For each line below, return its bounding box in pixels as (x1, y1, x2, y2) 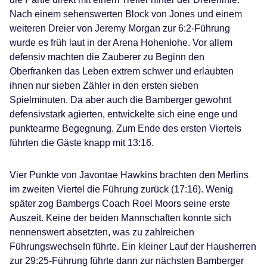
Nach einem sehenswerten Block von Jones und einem (10, 9, 242, 19)
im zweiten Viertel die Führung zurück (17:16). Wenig (10, 184, 233, 194)
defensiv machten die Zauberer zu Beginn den (10, 52, 204, 62)
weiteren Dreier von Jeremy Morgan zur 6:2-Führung (10, 23, 230, 33)
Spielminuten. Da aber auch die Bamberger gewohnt (10, 95, 231, 105)
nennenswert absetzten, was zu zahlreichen (10, 227, 194, 237)
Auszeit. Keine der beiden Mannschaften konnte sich (10, 213, 231, 223)
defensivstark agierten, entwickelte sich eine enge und (10, 109, 238, 119)
